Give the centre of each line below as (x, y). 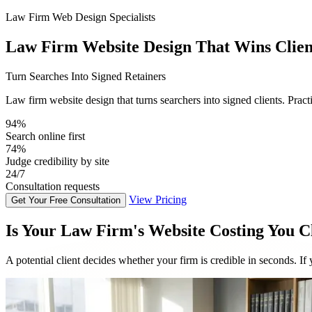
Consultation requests (53, 186)
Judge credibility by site (57, 161)
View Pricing (158, 199)
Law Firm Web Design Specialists (80, 17)
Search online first (45, 136)
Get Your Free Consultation (66, 200)
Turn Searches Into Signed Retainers (86, 76)
